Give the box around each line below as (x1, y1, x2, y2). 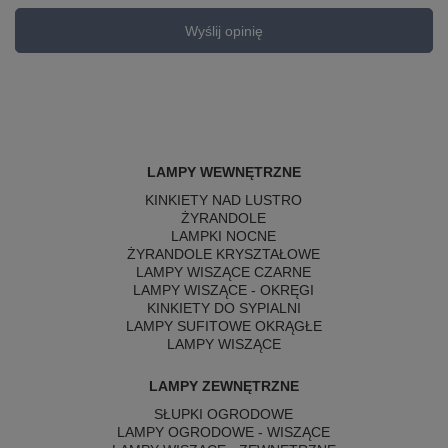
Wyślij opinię (185, 22, 263, 39)
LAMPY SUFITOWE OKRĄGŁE (125, 318, 322, 334)
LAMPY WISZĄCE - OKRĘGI (133, 282, 315, 298)
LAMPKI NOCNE (171, 228, 277, 244)
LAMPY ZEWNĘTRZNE (148, 378, 299, 394)
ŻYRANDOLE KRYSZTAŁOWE (127, 246, 321, 262)
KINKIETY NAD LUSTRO (145, 192, 303, 208)
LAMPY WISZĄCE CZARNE (136, 264, 312, 280)
